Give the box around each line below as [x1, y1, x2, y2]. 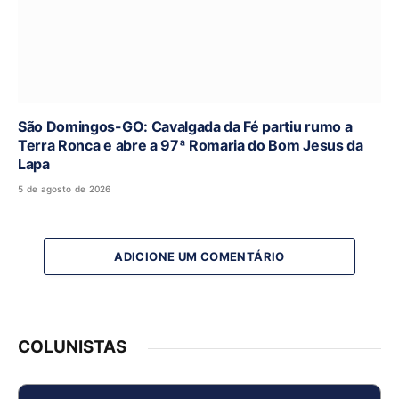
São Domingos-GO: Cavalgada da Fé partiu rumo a [18, 117, 353, 135]
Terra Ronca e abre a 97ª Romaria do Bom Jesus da [18, 135, 363, 154]
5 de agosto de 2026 [18, 183, 111, 194]
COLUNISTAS [18, 336, 126, 357]
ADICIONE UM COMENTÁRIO [114, 248, 285, 264]
